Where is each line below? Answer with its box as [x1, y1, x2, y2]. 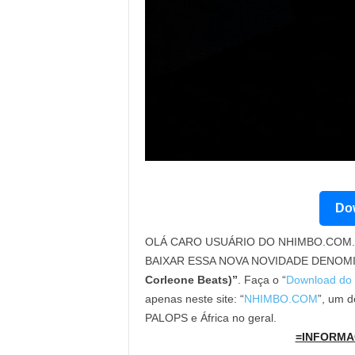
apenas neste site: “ [144, 292, 244, 305]
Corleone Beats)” [144, 273, 238, 286]
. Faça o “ [237, 273, 286, 286]
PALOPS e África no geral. [144, 311, 277, 324]
